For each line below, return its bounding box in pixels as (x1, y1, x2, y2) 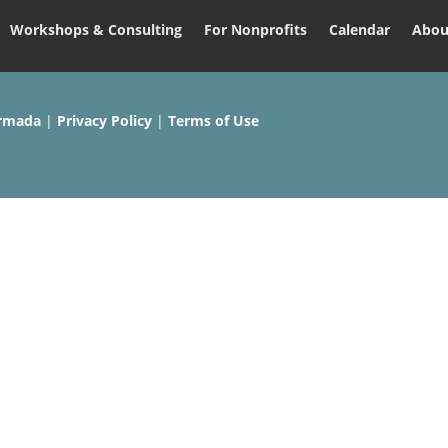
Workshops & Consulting (9, 20, 182, 40)
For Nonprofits (203, 20, 307, 40)
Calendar (328, 20, 390, 40)
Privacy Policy (57, 111, 153, 131)
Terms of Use (168, 111, 260, 131)
